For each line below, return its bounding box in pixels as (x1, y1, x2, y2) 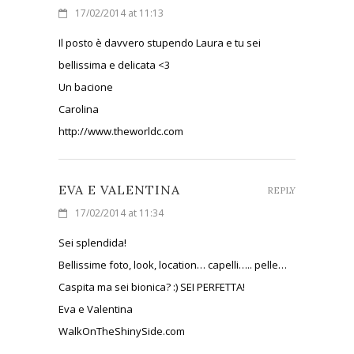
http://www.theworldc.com (58, 123, 183, 138)
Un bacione (58, 79, 113, 94)
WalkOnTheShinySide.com (58, 323, 185, 338)
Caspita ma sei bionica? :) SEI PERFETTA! (58, 279, 245, 294)
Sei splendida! (58, 235, 126, 250)
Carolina (58, 101, 99, 116)
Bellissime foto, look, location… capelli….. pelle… (58, 257, 287, 272)
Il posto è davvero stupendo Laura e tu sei (58, 35, 261, 50)
